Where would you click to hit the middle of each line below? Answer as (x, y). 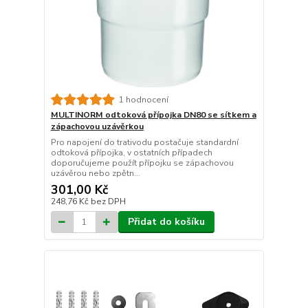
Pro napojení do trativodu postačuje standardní (144, 143)
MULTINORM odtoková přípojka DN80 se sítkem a (153, 115)
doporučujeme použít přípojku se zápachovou (142, 163)
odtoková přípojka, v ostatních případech (131, 153)
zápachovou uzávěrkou (97, 127)
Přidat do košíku (166, 222)
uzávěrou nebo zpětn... (95, 174)
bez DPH (108, 202)
